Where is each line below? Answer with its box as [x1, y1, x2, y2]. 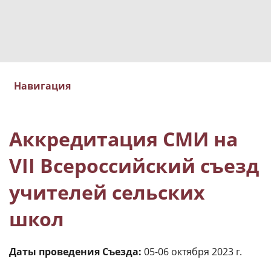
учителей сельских [9, 178, 205, 205]
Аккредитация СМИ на [9, 125, 238, 152]
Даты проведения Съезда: [9, 244, 142, 258]
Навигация [14, 79, 71, 93]
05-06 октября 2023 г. [142, 244, 242, 258]
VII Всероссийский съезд [9, 152, 259, 178]
